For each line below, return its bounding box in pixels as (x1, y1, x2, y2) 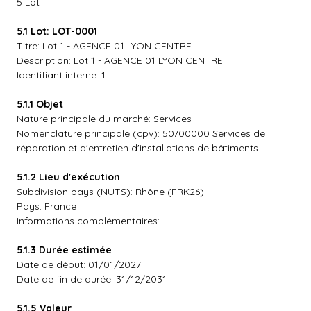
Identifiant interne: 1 (17, 69, 106, 81)
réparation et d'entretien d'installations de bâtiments (17, 142, 258, 154)
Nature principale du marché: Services (17, 112, 192, 125)
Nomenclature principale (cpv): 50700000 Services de (17, 127, 265, 140)
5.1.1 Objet (17, 98, 63, 110)
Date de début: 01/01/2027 (17, 258, 141, 271)
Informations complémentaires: (17, 215, 160, 227)
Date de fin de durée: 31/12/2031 (17, 273, 167, 285)
